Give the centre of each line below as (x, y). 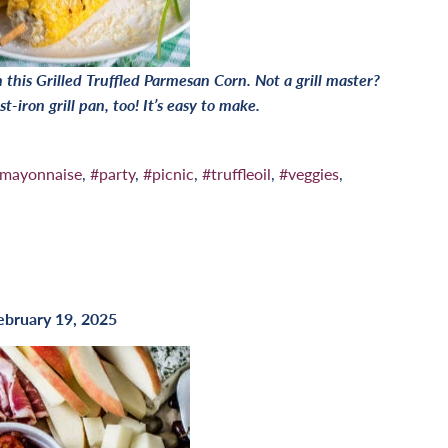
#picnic (168, 173)
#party (112, 173)
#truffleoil (236, 173)
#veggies (309, 173)
